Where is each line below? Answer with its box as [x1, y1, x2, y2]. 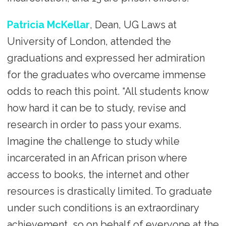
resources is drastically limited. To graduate [7, 185, 212, 198]
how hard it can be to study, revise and [7, 102, 186, 115]
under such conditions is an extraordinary [7, 202, 199, 214]
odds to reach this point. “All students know [7, 85, 208, 98]
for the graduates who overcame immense [7, 69, 206, 81]
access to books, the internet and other [7, 168, 189, 181]
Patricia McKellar [7, 19, 90, 31]
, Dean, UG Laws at [89, 19, 177, 31]
